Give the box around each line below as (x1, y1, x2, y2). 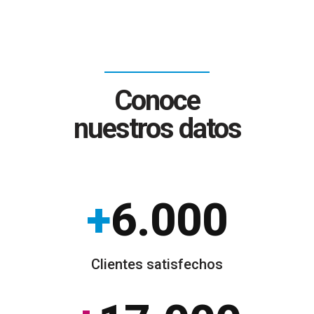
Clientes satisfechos (91, 256, 223, 273)
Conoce (114, 84, 200, 117)
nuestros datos (73, 112, 241, 145)
